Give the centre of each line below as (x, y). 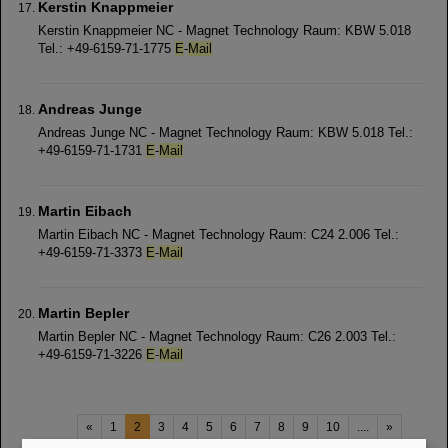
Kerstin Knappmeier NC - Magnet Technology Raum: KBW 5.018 (224, 30)
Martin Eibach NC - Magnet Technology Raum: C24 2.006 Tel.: (218, 234)
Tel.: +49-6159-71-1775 (106, 48)
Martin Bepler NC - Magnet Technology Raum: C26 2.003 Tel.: (217, 336)
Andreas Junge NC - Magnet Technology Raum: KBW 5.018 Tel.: (225, 132)
